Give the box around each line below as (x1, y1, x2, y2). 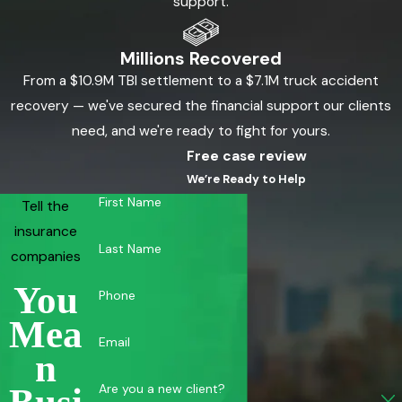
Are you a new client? (98, 380, 225, 397)
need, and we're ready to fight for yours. (72, 122, 330, 141)
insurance (13, 222, 77, 240)
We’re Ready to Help (187, 171, 307, 188)
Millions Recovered (120, 48, 282, 71)
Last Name (98, 240, 162, 258)
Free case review (186, 147, 307, 166)
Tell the (22, 197, 70, 215)
